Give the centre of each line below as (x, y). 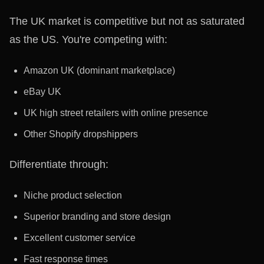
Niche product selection (73, 195)
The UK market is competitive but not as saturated (127, 21)
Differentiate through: (59, 164)
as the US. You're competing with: (88, 39)
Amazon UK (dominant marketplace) (99, 70)
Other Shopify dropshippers (81, 134)
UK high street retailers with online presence (116, 113)
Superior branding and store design (97, 216)
